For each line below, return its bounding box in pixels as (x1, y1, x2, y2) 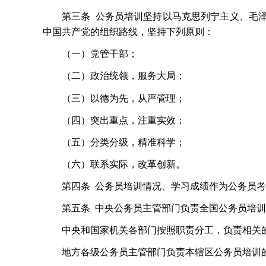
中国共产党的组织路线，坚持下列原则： (43, 27, 214, 37)
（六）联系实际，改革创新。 (62, 159, 185, 169)
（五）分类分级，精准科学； (62, 137, 185, 147)
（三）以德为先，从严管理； (62, 93, 185, 103)
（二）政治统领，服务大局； (62, 71, 185, 81)
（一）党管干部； (62, 49, 138, 59)
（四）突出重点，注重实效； (62, 115, 185, 125)
